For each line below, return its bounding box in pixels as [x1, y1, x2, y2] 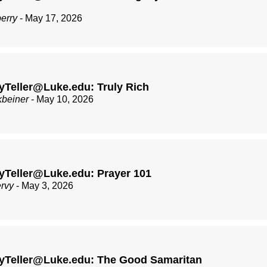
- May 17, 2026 [17, 13, 82, 24]
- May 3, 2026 [14, 181, 73, 191]
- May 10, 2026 [29, 94, 94, 105]
